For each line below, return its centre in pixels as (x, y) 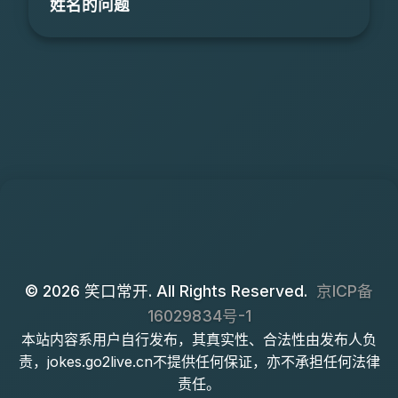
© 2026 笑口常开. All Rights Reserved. (166, 291)
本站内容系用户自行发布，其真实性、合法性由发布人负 (199, 340)
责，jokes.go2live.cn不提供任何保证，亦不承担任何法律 (199, 362)
